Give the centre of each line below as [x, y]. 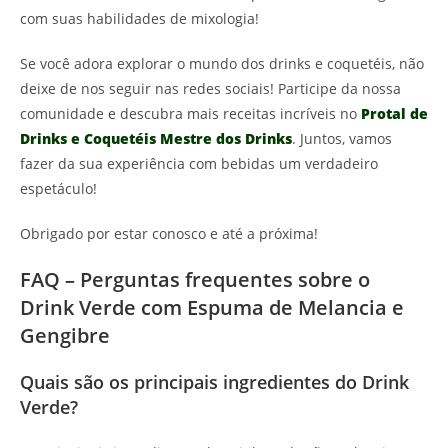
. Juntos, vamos [342, 139]
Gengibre [65, 336]
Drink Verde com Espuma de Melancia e [212, 308]
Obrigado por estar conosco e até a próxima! [169, 234]
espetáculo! [58, 189]
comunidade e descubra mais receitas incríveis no [190, 114]
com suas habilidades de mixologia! [139, 19]
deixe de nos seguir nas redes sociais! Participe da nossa [210, 89]
